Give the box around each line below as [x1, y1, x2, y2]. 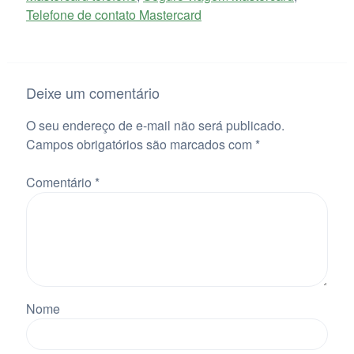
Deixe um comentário [25, 82, 160, 104]
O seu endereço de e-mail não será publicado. [25, 116, 284, 135]
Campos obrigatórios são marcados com [25, 135, 255, 154]
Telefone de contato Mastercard [25, 6, 201, 24]
